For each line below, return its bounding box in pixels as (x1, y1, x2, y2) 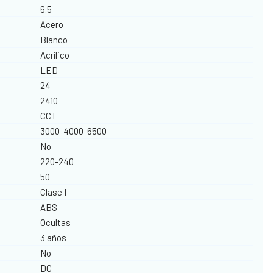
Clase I (40, 186, 67, 197)
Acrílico (40, 49, 70, 60)
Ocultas (40, 216, 71, 228)
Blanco (40, 34, 68, 45)
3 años (40, 232, 67, 243)
